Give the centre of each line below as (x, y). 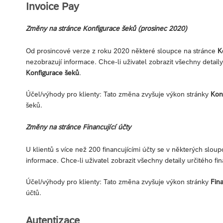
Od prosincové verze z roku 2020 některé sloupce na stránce (122, 51)
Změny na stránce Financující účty (78, 127)
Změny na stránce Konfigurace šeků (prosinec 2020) (107, 28)
